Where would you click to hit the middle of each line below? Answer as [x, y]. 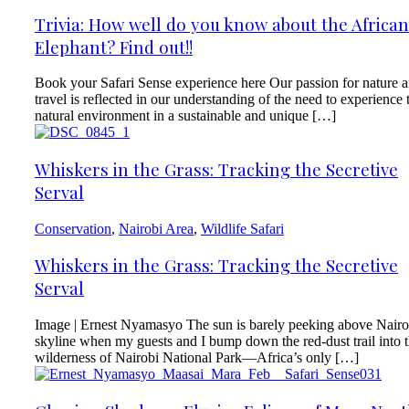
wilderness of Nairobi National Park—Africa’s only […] [197, 358]
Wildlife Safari [242, 228]
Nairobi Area [156, 228]
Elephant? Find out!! [114, 47]
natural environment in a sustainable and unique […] [185, 116]
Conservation [73, 228]
